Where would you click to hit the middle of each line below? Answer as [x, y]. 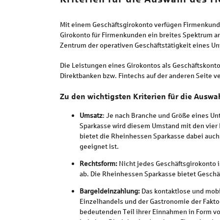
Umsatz [91, 115]
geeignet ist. [99, 146]
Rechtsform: [99, 164]
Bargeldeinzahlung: [110, 191]
